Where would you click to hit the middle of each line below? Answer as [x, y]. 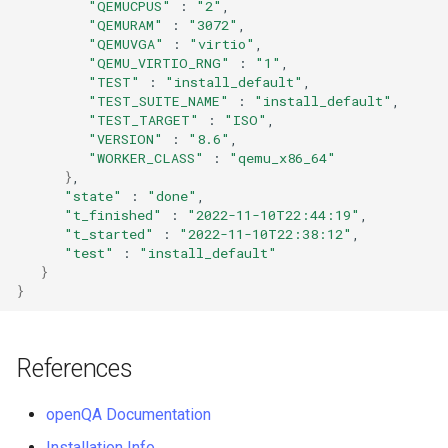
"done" [172, 195]
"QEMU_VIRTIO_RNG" [159, 62]
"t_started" [109, 233]
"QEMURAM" [125, 24]
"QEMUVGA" [126, 43]
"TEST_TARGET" [143, 119]
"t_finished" [113, 214]
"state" [93, 195]
